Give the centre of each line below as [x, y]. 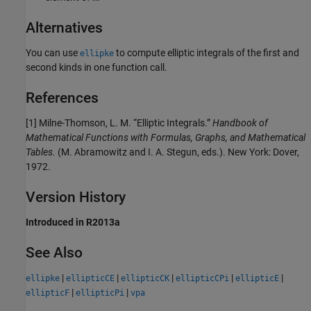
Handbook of [240, 123]
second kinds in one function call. [96, 68]
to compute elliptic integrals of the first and [207, 53]
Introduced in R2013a [73, 222]
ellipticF [48, 293]
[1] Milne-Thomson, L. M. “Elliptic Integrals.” [119, 123]
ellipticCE [90, 279]
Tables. [41, 152]
